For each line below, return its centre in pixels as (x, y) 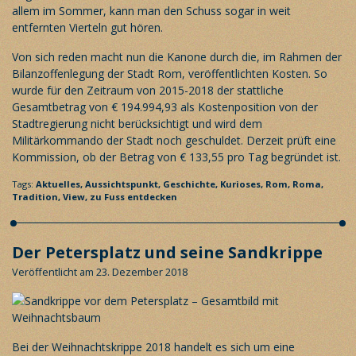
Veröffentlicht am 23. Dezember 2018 (100, 271)
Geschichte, (192, 184)
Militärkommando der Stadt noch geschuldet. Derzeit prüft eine (174, 140)
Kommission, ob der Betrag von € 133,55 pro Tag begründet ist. (176, 157)
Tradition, (37, 196)
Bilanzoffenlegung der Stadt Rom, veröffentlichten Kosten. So (170, 73)
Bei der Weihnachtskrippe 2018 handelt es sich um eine (153, 346)
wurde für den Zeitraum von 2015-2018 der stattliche (148, 90)
